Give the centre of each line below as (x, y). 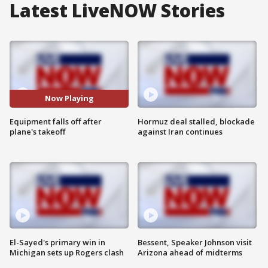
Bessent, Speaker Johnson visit (195, 243)
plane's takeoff (37, 131)
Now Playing (69, 98)
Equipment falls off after (56, 121)
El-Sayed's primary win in (57, 243)
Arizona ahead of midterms (190, 253)
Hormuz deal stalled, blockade (196, 121)
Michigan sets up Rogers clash (67, 253)
